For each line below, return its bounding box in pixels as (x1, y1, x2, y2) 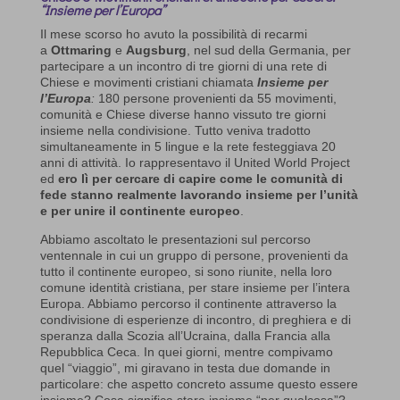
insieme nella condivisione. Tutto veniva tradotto (39, 123, 311, 138)
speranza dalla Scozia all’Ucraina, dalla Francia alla (39, 329, 330, 344)
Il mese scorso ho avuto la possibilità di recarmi (39, 27, 307, 42)
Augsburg (125, 43, 187, 58)
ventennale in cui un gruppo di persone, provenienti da (39, 248, 348, 263)
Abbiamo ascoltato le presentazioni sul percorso (39, 232, 311, 247)
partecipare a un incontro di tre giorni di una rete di (39, 59, 327, 74)
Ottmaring (50, 43, 112, 58)
